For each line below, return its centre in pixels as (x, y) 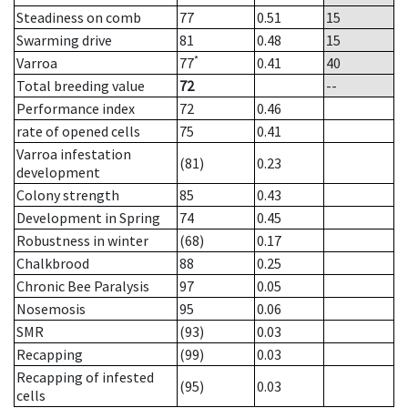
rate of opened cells (78, 132)
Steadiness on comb (79, 18)
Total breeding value (81, 86)
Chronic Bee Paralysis (83, 286)
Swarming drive (64, 41)
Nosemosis (51, 309)
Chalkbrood (53, 264)
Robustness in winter (82, 241)
